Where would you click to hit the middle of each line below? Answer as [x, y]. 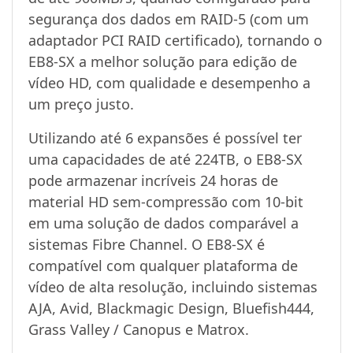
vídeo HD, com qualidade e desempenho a [169, 82]
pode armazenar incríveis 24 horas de [153, 180]
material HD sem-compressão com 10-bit [166, 201]
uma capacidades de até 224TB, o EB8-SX [165, 159]
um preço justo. [81, 104]
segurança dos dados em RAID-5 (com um [169, 19]
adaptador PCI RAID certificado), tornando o [175, 40]
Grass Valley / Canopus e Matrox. [139, 329]
